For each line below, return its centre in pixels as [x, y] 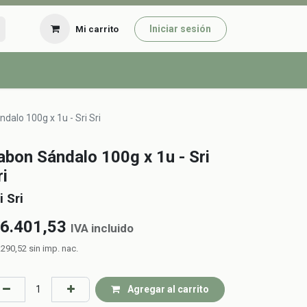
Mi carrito [97, 29]
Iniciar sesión [181, 28]
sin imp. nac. [53, 248]
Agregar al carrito [167, 289]
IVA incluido [102, 228]
